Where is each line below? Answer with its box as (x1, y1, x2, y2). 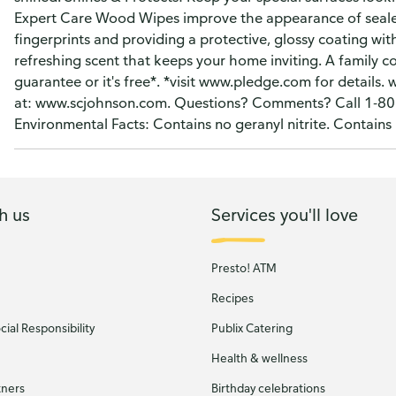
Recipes (211, 290, 254, 306)
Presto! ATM (211, 260, 277, 276)
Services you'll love (211, 202, 358, 225)
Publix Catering (211, 320, 293, 336)
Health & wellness (211, 350, 308, 366)
